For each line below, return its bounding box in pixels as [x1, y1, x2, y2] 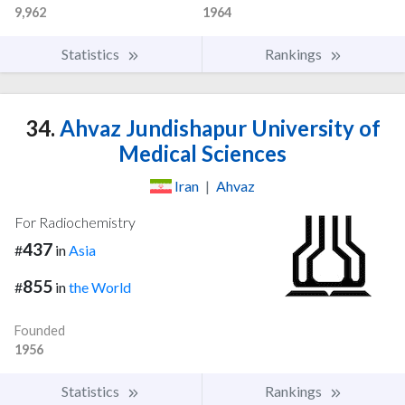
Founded [14, 322, 65, 338]
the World [69, 278, 131, 296]
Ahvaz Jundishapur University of [54, 115, 381, 142]
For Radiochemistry [14, 213, 136, 231]
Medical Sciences [118, 140, 287, 167]
